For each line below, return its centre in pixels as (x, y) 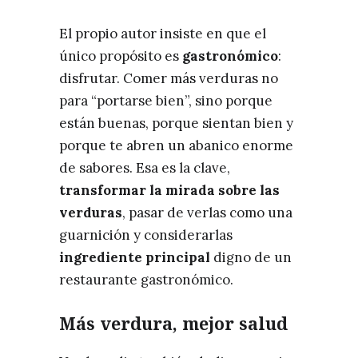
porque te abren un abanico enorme (176, 145)
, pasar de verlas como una (207, 212)
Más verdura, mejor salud (173, 323)
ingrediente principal (135, 257)
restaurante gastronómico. (146, 279)
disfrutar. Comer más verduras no (169, 78)
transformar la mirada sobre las (169, 190)
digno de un (251, 257)
